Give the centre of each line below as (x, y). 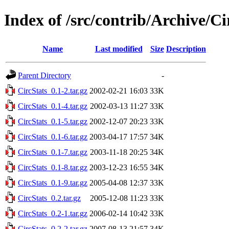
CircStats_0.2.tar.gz (49, 198)
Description (186, 49)
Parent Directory (44, 75)
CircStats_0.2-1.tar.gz (53, 213)
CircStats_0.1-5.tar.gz (53, 121)
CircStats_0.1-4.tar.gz (53, 106)
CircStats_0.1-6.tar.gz (53, 136)
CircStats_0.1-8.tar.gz (53, 167)
